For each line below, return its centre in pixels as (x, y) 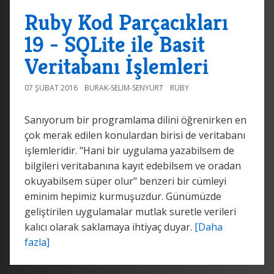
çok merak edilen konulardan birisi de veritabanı (135, 135)
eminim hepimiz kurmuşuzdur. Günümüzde (123, 196)
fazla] (37, 242)
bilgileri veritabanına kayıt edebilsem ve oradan (133, 165)
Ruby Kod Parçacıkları (126, 22)
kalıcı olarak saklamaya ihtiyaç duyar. (109, 227)
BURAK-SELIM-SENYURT (124, 87)
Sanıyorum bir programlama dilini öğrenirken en (135, 120)
